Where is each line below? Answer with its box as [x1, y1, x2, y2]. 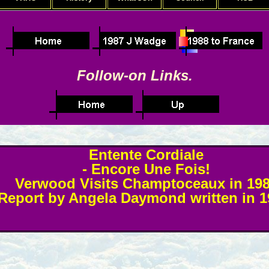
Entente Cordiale [89, 147, 204, 163]
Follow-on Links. [76, 67, 193, 83]
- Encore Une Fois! [82, 161, 211, 177]
